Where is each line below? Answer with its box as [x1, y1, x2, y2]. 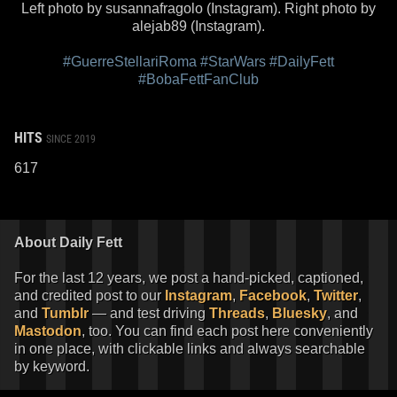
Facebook [239, 287, 307, 303]
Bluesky [272, 305, 327, 321]
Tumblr [42, 305, 89, 321]
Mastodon [14, 323, 82, 339]
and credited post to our [14, 287, 165, 303]
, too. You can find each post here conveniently [82, 323, 373, 339]
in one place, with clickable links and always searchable [14, 340, 365, 356]
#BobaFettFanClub [138, 71, 259, 87]
